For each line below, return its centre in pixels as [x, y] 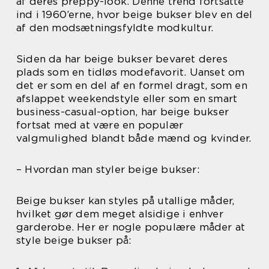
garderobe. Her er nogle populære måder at [131, 227]
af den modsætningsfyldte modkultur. [115, 27]
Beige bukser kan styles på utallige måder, [125, 200]
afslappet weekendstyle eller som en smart [127, 98]
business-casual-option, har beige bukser [123, 111]
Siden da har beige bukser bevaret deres [122, 59]
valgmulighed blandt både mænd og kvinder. [134, 138]
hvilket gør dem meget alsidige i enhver [120, 213]
